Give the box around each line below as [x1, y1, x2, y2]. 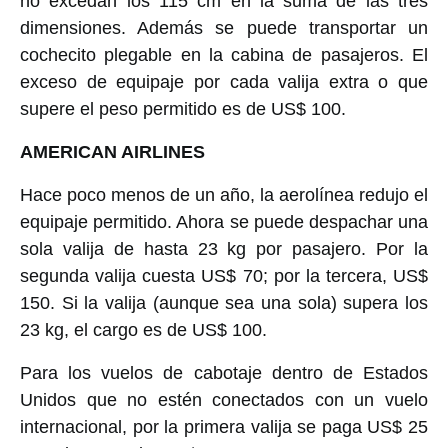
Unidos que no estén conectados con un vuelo [20, 389, 428, 410]
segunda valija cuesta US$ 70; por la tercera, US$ [20, 265, 428, 286]
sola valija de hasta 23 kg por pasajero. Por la [20, 238, 428, 259]
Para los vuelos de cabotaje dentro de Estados [20, 362, 428, 383]
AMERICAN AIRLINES [20, 141, 205, 162]
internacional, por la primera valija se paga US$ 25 [20, 416, 428, 437]
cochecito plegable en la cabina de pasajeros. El [20, 44, 428, 65]
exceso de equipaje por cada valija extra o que [20, 71, 428, 92]
